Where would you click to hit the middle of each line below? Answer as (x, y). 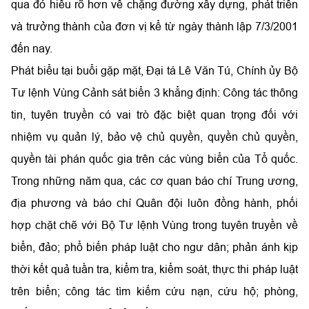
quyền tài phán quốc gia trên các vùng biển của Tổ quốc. (154, 158)
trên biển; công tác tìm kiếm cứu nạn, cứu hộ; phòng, (154, 291)
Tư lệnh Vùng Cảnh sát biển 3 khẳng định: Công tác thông (154, 92)
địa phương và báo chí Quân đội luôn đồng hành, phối (154, 202)
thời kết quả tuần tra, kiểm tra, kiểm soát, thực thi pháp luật (154, 269)
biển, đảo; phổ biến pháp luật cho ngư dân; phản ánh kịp (154, 247)
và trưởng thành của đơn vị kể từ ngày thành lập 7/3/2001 (154, 26)
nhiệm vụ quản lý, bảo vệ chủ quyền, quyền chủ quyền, (154, 136)
